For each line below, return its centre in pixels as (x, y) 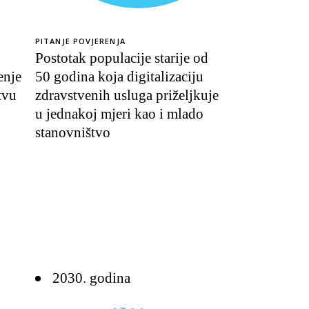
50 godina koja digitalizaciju (119, 77)
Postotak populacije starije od (122, 58)
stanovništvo (73, 132)
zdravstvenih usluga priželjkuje (127, 95)
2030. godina (91, 278)
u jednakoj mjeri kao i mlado (119, 114)
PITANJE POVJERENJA (80, 41)
